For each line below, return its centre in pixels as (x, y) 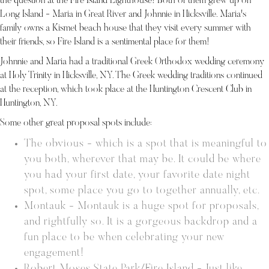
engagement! (54, 253)
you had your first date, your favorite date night (137, 175)
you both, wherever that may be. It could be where (143, 160)
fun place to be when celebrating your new (124, 238)
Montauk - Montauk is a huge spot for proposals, (141, 207)
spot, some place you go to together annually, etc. (142, 191)
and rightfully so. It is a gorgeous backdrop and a (141, 222)
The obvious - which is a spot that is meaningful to (146, 144)
